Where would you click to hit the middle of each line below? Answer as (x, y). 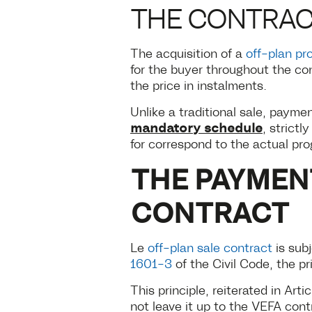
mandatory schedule (196, 126)
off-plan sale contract (210, 247)
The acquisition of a (188, 53)
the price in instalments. (198, 85)
